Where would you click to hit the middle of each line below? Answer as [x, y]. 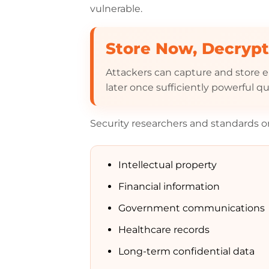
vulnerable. [116, 9]
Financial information [169, 186]
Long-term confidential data [187, 251]
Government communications [192, 208]
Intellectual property [168, 165]
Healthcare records [164, 230]
